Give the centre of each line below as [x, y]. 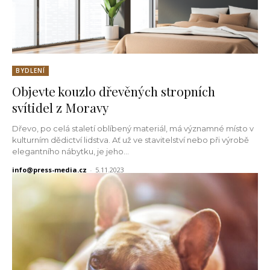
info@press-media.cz [49, 169]
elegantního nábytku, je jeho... [71, 151]
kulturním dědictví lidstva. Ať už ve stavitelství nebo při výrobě [130, 140]
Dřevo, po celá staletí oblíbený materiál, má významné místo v [133, 128]
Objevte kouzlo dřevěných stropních [114, 91]
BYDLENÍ [30, 70]
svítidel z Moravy [61, 107]
